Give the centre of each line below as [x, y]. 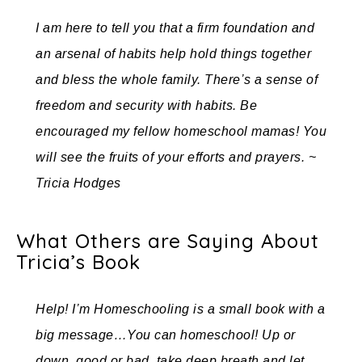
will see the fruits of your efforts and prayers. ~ [176, 157]
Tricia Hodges [78, 183]
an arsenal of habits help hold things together [173, 54]
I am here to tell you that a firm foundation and [175, 28]
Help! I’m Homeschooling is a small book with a [180, 309]
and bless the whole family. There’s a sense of [177, 80]
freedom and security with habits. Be [146, 105]
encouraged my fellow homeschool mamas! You [181, 131]
